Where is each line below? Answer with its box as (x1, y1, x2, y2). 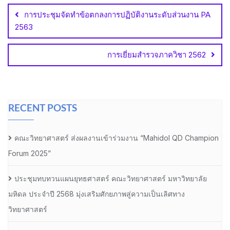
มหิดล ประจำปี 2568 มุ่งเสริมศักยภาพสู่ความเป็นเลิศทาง (8, 189, 185, 198)
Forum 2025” (8, 148, 51, 158)
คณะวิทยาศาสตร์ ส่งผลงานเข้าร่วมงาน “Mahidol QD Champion (14, 133, 219, 142)
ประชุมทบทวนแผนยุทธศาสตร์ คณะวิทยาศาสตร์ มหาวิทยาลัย (14, 174, 207, 183)
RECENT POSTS (8, 101, 77, 113)
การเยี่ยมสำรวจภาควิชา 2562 (107, 49, 206, 60)
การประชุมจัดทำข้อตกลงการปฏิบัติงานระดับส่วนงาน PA (24, 9, 210, 20)
